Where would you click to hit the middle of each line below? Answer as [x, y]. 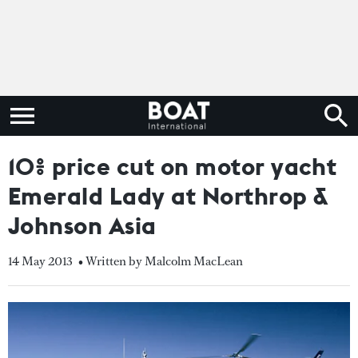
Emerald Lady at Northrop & [168, 196]
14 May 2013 [40, 261]
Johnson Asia [82, 225]
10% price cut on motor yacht [173, 166]
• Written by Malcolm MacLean [161, 261]
